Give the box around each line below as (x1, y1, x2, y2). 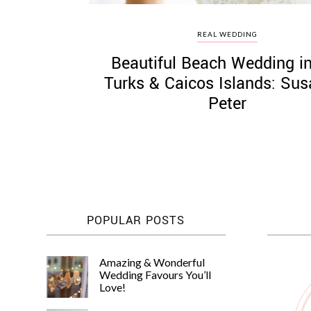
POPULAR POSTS (87, 212, 185, 229)
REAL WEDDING (197, 30, 258, 39)
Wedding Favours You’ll (99, 268, 212, 282)
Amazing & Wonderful (99, 255, 205, 269)
